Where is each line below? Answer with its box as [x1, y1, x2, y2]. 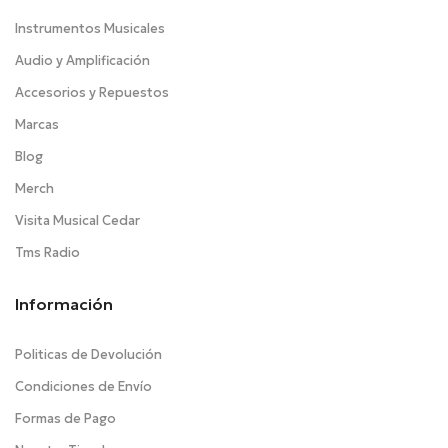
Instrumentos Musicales [15, 19, 165, 37]
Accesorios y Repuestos [15, 83, 169, 101]
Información [15, 293, 113, 314]
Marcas [15, 115, 59, 133]
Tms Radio [15, 243, 80, 261]
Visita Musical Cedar [15, 211, 140, 229]
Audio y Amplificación [15, 51, 150, 69]
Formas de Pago [15, 409, 116, 427]
